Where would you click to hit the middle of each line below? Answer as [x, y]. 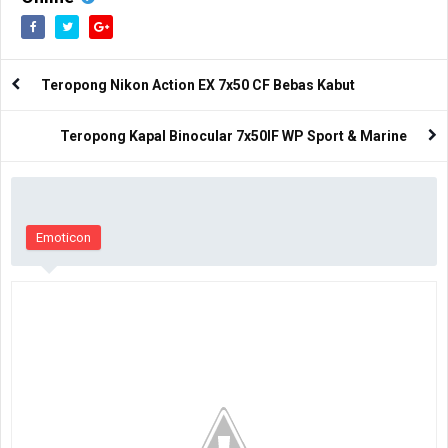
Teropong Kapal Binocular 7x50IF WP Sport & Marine [233, 135]
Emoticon [63, 237]
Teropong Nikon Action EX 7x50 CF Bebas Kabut [198, 84]
